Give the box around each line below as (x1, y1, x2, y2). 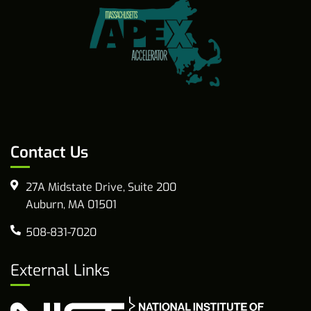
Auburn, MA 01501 (26, 196, 117, 212)
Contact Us (10, 142, 88, 162)
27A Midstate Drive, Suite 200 (26, 179, 176, 194)
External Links (10, 260, 110, 280)
